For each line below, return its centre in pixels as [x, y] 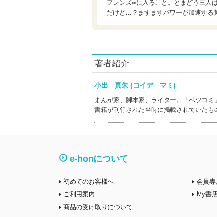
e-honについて [99, 159]
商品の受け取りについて [98, 207]
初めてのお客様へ [89, 181]
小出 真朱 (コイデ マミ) [142, 85]
